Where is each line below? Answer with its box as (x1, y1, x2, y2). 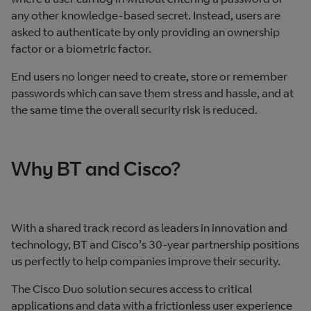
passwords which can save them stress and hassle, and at (11, 85, 294, 100)
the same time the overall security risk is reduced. (11, 102, 258, 117)
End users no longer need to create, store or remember (11, 69, 287, 83)
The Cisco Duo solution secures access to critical (11, 282, 252, 296)
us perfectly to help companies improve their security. (11, 254, 283, 269)
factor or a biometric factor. (11, 41, 153, 56)
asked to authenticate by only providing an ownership (11, 24, 280, 39)
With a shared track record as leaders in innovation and (11, 221, 287, 235)
